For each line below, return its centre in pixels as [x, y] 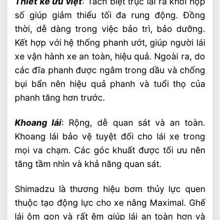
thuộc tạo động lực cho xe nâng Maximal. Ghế [110, 202]
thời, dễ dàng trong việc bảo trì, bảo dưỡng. [110, 29]
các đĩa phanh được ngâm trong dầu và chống [110, 70]
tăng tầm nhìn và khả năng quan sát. [88, 164]
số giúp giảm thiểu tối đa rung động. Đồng [110, 15]
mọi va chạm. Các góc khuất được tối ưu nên [110, 150]
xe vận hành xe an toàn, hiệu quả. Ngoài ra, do [110, 56]
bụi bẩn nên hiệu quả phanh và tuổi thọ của [110, 84]
